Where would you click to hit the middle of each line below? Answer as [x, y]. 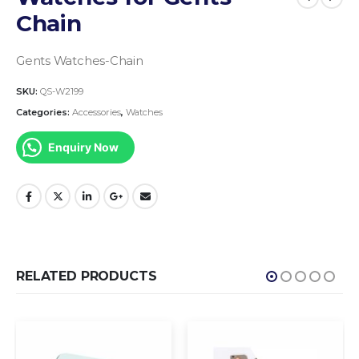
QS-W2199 [62, 91]
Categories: [44, 112]
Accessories [97, 112]
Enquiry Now [83, 147]
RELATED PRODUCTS [87, 276]
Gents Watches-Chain [80, 61]
